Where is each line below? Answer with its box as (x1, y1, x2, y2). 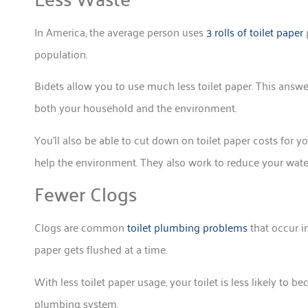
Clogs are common (34, 217, 127, 237)
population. (34, 44, 87, 64)
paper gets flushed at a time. (34, 239, 167, 259)
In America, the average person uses (34, 22, 206, 42)
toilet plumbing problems (127, 217, 247, 237)
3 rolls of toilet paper (206, 22, 303, 42)
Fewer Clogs (34, 176, 137, 211)
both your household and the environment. (34, 98, 236, 118)
